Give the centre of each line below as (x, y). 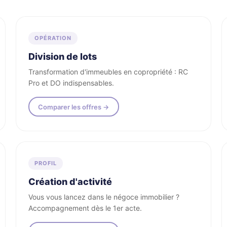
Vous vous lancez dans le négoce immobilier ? (104, 197)
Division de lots (62, 56)
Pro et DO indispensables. (71, 83)
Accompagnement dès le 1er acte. (85, 208)
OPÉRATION (53, 38)
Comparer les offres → (74, 107)
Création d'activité (70, 182)
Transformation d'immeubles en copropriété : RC (108, 72)
